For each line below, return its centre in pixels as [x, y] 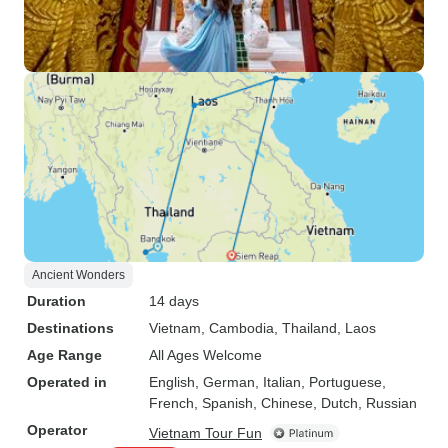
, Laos [356, 328]
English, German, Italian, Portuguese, [267, 382]
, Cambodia [237, 328]
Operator [57, 430]
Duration [56, 301]
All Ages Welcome [205, 355]
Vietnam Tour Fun [205, 433]
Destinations [70, 328]
